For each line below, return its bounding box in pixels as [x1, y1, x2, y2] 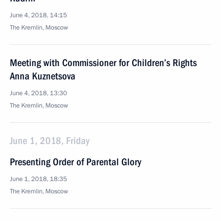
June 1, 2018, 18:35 [10, 175, 67, 184]
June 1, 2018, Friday [10, 135, 89, 147]
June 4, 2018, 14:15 [10, 11, 67, 20]
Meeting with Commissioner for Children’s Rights [10, 57, 197, 69]
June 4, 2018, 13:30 [10, 89, 67, 98]
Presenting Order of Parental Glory [10, 156, 141, 168]
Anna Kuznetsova [10, 70, 75, 82]
